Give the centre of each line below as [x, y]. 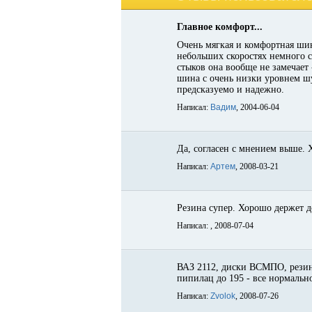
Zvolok [223, 296]
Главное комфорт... [220, 27]
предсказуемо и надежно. [231, 89]
